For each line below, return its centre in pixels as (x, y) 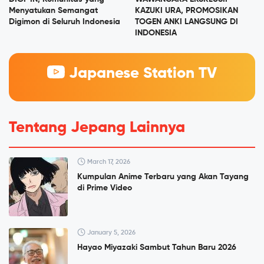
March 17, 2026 (108, 161)
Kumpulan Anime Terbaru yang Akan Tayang (163, 176)
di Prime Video (105, 188)
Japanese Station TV (141, 73)
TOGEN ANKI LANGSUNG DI (187, 22)
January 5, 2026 (110, 232)
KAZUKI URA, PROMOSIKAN (187, 10)
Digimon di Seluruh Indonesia (65, 22)
